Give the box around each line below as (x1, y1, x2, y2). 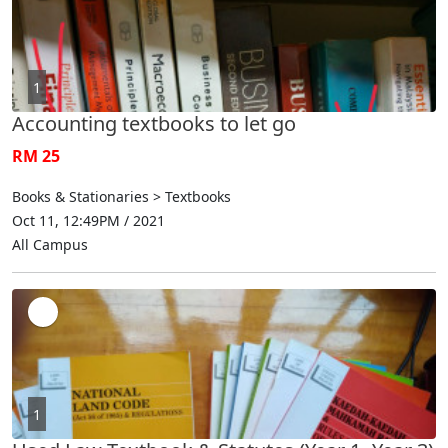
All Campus (12, 234, 88, 254)
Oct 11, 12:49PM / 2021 (12, 210, 165, 230)
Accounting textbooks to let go (12, 109, 296, 137)
